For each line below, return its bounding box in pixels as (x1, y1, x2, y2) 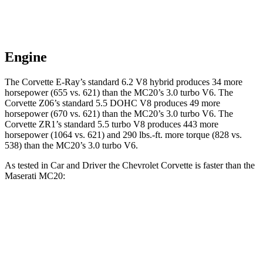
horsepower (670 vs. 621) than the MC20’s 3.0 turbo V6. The (5, 109, 233, 119)
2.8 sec (120, 235, 143, 244)
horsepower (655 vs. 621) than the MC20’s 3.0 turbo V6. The (5, 87, 233, 98)
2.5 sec (178, 235, 201, 244)
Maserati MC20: (5, 171, 65, 181)
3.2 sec (227, 235, 248, 244)
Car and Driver (50, 160, 106, 171)
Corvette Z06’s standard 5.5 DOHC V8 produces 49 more (5, 98, 220, 109)
